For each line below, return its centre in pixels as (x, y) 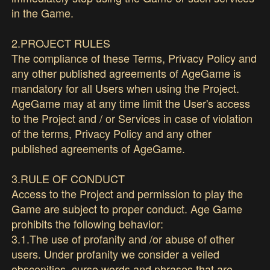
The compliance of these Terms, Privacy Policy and (134, 58)
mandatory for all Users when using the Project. (126, 88)
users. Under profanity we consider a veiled (116, 253)
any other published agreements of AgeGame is (127, 73)
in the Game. (43, 12)
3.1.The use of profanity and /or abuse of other (123, 238)
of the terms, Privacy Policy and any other (112, 133)
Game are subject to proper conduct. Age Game (127, 208)
